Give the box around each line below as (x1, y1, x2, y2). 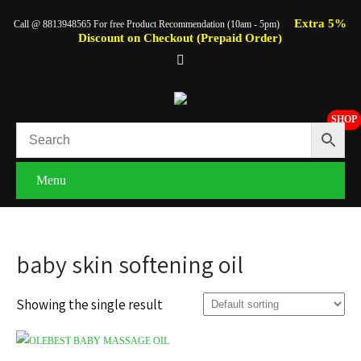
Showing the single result (16, 296, 163, 313)
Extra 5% (294, 17, 347, 30)
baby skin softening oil (16, 248, 243, 280)
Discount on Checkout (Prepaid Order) (78, 31, 283, 44)
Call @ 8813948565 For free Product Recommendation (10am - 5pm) (14, 19, 283, 30)
